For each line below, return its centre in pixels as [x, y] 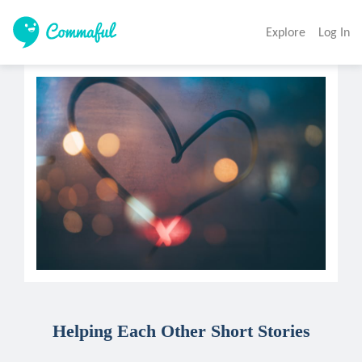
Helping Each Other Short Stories [181, 330]
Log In [334, 32]
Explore [286, 32]
